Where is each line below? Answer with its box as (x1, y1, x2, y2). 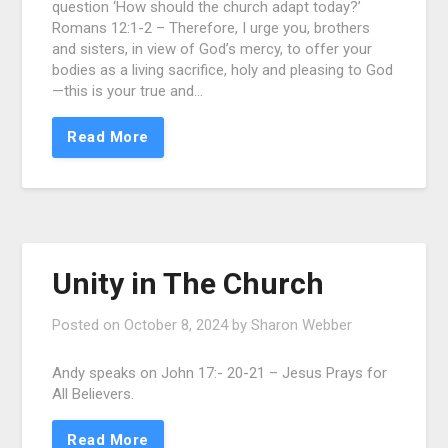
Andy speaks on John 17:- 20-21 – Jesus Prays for (52, 364, 388, 383)
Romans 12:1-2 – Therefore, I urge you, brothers (52, 19, 371, 38)
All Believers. (52, 385, 135, 404)
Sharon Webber (251, 316, 353, 335)
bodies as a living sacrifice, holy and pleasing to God (52, 61, 394, 80)
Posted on (52, 316, 125, 335)
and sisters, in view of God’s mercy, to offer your (52, 40, 373, 59)
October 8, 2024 (124, 316, 229, 335)
